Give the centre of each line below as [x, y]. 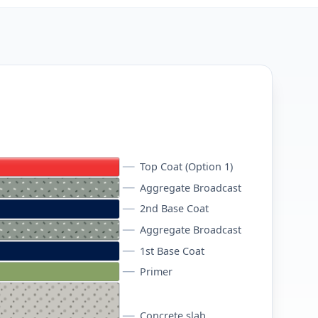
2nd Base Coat [174, 208]
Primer [156, 271]
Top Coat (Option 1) [186, 166]
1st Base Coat [172, 251]
